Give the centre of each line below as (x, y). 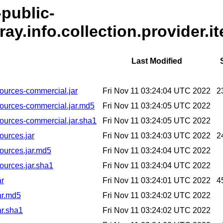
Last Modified (157, 61)
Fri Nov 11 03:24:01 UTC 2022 (157, 181)
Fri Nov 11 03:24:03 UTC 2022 (157, 136)
